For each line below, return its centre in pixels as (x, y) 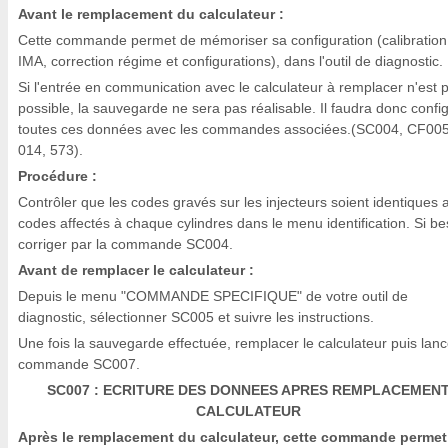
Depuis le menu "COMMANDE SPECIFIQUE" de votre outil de (213, 296)
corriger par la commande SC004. (125, 244)
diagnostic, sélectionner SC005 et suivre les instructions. (196, 317)
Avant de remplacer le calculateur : (136, 270)
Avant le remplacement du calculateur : (151, 14)
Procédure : (57, 176)
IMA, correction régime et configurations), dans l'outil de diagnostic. (230, 61)
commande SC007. (79, 364)
